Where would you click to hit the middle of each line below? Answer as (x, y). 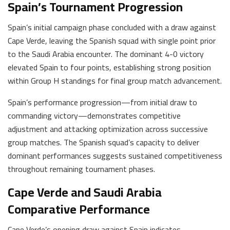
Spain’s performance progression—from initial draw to (102, 102)
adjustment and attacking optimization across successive (108, 129)
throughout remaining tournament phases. (81, 169)
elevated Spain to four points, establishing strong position (109, 67)
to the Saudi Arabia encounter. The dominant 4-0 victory (106, 54)
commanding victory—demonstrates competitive (94, 115)
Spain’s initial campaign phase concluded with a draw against (112, 27)
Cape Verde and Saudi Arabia (85, 192)
